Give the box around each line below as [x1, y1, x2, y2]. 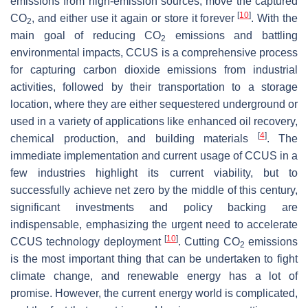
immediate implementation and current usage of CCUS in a [10, 149, 298, 162]
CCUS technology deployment [10, 235, 164, 247]
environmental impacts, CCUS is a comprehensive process [10, 46, 298, 58]
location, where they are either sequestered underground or [10, 98, 298, 110]
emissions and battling [166, 29, 298, 41]
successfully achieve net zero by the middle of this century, [10, 184, 298, 196]
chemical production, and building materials [10, 132, 258, 144]
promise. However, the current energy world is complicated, [10, 287, 298, 299]
